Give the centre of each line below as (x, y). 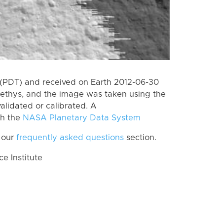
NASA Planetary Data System (82, 118)
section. (140, 138)
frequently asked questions (70, 138)
